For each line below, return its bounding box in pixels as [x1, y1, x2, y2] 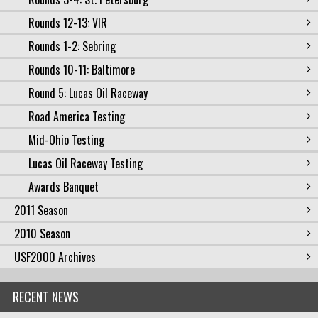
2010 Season [14, 225, 70, 242]
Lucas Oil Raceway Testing [28, 155, 143, 172]
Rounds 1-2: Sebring [28, 38, 116, 55]
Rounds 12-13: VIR [28, 14, 107, 31]
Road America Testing [28, 108, 125, 125]
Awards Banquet [28, 178, 99, 195]
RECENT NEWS [13, 287, 79, 306]
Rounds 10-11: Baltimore [28, 61, 135, 78]
